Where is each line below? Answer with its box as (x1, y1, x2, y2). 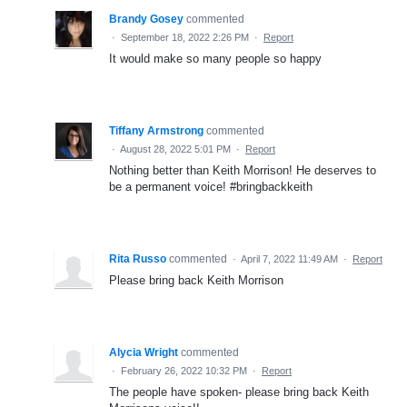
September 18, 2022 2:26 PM (121, 32, 249, 44)
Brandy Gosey (109, 13, 184, 26)
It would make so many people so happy (109, 52, 322, 66)
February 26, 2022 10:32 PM (121, 365, 247, 377)
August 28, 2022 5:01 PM (120, 144, 231, 155)
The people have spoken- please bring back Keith (109, 385, 369, 400)
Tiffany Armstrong (109, 124, 203, 138)
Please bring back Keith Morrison (109, 273, 283, 288)
